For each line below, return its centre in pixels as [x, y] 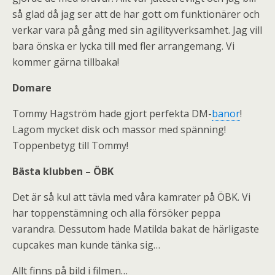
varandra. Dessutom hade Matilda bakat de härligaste [136, 229]
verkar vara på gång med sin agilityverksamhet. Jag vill [137, 30]
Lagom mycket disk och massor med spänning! [119, 130]
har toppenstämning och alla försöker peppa [116, 213]
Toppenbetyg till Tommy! [70, 145]
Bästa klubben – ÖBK [63, 171]
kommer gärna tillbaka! [66, 62]
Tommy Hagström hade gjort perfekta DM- [112, 114]
